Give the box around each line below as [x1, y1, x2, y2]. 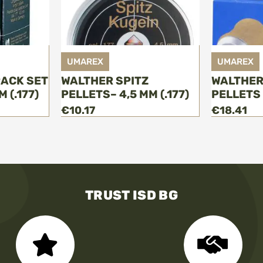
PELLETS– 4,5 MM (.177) [61, 87, 189, 102]
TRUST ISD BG [85, 187, 178, 204]
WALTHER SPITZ [61, 74, 149, 88]
